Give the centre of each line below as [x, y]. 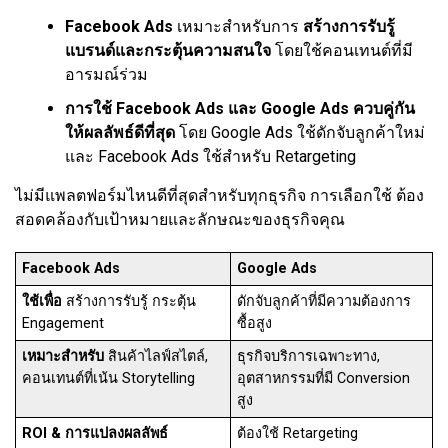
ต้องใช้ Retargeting [298, 434]
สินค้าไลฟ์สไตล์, [156, 357]
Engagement [63, 324]
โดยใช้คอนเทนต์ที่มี [342, 51]
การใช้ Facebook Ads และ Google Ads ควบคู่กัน [240, 109]
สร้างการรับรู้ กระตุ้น [129, 302]
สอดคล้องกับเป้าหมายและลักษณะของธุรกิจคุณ [180, 220]
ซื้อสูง [255, 324]
